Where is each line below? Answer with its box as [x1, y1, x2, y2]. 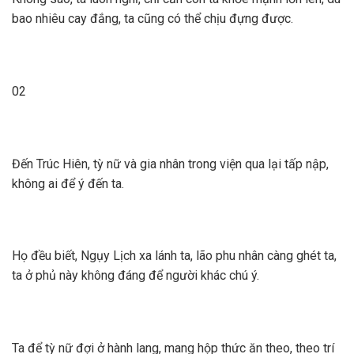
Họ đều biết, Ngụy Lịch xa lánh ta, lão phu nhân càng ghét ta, [12, 248, 337, 264]
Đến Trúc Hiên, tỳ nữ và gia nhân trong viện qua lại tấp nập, [12, 156, 329, 171]
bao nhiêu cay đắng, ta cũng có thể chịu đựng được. [12, 11, 293, 27]
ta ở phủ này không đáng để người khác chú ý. [12, 268, 259, 284]
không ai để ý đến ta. [12, 175, 124, 191]
